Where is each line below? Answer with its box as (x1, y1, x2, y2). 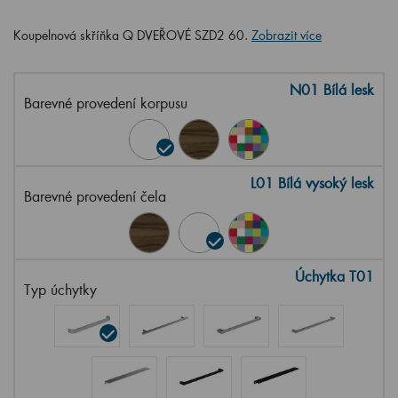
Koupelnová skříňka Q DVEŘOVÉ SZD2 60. (13, 27, 251, 44)
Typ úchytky (24, 280, 97, 298)
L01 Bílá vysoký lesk (251, 173, 374, 192)
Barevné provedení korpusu (24, 93, 187, 112)
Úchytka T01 (295, 267, 374, 285)
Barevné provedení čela (24, 187, 166, 205)
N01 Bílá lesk (290, 80, 374, 99)
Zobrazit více (251, 27, 322, 44)
